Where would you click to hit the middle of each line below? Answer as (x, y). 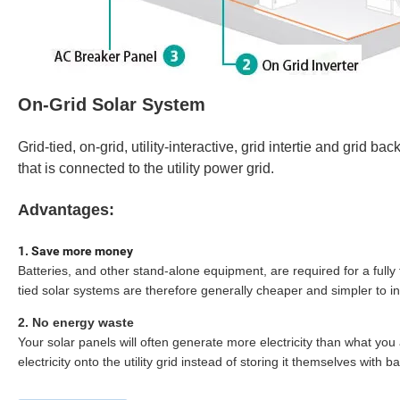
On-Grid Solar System (112, 104)
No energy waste (83, 322)
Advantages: (66, 209)
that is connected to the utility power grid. (146, 168)
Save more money (82, 250)
